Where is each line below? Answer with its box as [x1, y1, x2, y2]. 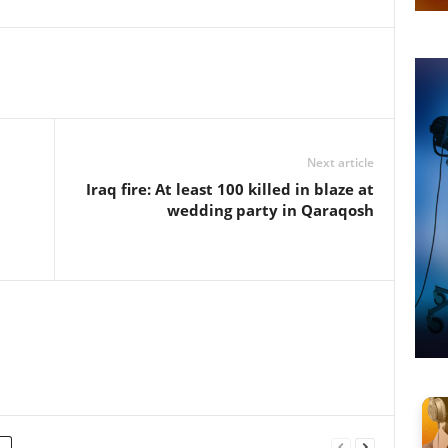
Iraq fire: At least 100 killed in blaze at [85, 179, 374, 199]
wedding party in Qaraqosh [166, 200, 374, 220]
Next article [306, 154, 374, 171]
